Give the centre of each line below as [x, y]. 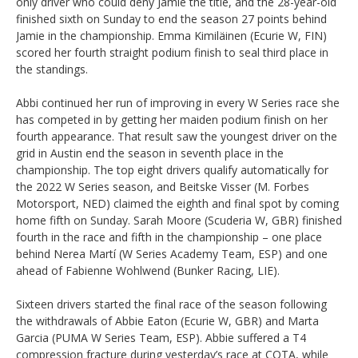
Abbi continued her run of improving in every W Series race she [178, 102]
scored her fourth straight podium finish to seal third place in [172, 52]
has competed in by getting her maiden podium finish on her [172, 119]
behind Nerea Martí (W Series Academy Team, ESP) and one [172, 253]
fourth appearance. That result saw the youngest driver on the [177, 136]
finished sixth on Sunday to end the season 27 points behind [171, 18]
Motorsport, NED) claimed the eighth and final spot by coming [177, 203]
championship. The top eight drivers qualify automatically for [172, 169]
